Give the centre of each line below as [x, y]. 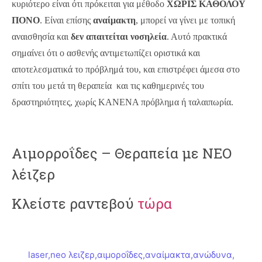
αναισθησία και [41, 36]
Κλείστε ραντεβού [75, 203]
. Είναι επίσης [66, 20]
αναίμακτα [168, 254]
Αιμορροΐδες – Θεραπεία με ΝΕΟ [122, 153]
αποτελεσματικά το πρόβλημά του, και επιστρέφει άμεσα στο [126, 69]
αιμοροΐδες [120, 254]
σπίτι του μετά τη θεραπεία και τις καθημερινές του [108, 85]
